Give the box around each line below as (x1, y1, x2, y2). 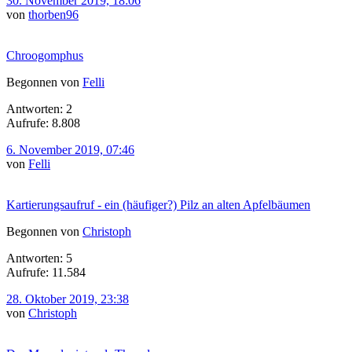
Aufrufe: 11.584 (6, 265, 86, 279)
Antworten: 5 (6, 251, 72, 265)
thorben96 (28, 7, 79, 21)
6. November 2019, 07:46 (6, 142, 134, 156)
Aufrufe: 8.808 (6, 115, 80, 130)
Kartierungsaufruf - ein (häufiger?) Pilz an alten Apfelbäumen (6, 197, 310, 211)
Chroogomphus (6, 48, 83, 62)
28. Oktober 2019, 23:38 (6, 291, 129, 306)
